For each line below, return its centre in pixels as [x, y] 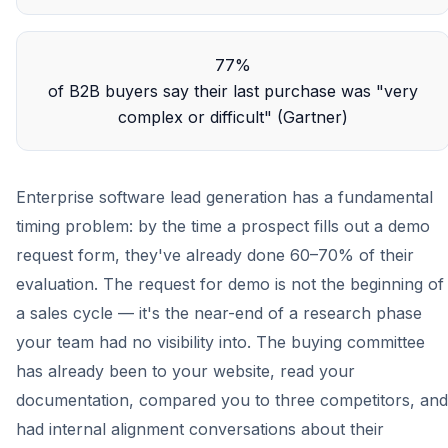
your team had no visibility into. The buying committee [220, 342]
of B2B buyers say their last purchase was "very [233, 91]
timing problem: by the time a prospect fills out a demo [223, 226]
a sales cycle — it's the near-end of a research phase [219, 313]
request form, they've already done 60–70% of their [215, 255]
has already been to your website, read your [185, 371]
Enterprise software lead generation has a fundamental [224, 197]
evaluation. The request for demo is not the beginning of [230, 284]
